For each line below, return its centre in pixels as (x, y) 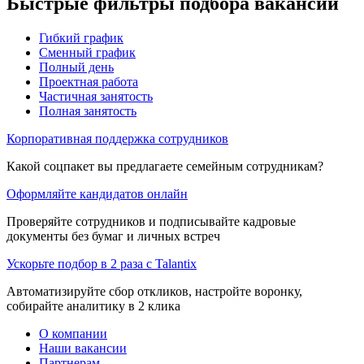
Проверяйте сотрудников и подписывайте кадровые (151, 222)
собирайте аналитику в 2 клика (93, 306)
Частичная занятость (96, 97)
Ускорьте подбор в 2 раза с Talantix (102, 264)
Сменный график (87, 53)
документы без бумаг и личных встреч (113, 236)
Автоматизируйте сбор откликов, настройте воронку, (154, 292)
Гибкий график (81, 38)
